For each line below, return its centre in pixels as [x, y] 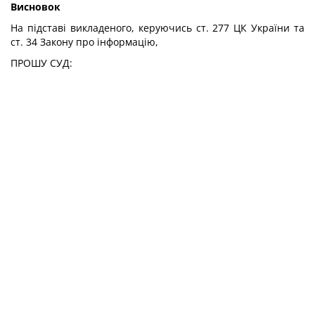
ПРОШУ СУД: [41, 63]
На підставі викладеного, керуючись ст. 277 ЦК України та [157, 28]
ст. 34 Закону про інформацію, [84, 42]
